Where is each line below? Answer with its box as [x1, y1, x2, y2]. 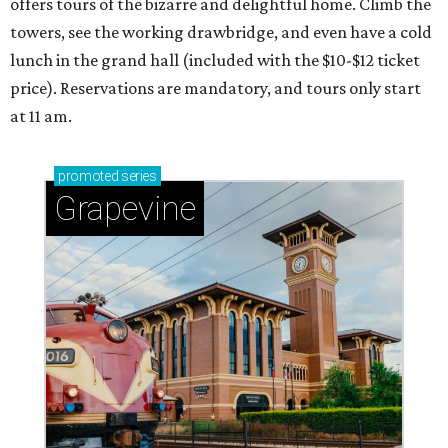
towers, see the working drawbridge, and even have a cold [10, 22, 432, 43]
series [118, 168, 157, 185]
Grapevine [54, 189, 196, 229]
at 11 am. [10, 106, 72, 127]
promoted [58, 168, 119, 185]
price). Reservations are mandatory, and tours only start [10, 78, 421, 99]
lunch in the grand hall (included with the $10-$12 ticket [10, 50, 420, 71]
